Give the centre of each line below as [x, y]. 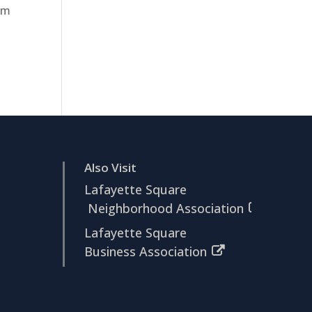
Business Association [146, 252]
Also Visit [111, 168]
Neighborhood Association [164, 209]
